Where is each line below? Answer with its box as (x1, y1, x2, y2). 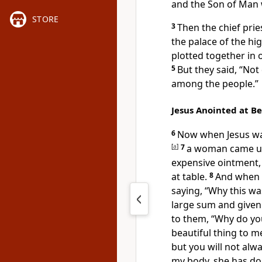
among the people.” (171, 77, 258, 90)
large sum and (171, 198, 237, 211)
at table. (171, 170, 207, 183)
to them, (171, 212, 211, 225)
